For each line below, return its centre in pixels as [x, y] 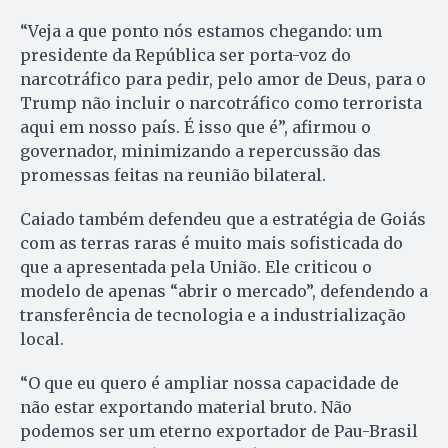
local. [42, 338]
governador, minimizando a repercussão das [200, 150]
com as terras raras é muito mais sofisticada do [211, 242]
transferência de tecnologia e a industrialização [213, 314]
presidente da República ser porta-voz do [185, 54]
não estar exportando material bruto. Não [186, 406]
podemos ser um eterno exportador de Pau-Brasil [219, 430]
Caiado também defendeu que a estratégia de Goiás [223, 218]
